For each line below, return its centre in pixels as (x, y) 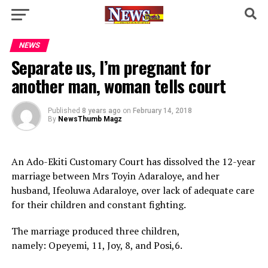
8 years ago (101, 111)
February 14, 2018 (162, 111)
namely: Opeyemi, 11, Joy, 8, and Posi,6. (97, 245)
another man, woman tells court (118, 86)
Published (64, 111)
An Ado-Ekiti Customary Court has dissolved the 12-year (133, 162)
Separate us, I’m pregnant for (111, 67)
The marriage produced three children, (95, 231)
